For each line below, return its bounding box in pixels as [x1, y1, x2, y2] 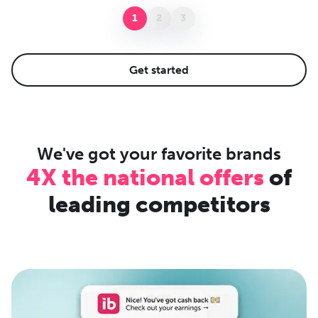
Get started [129, 62, 189, 77]
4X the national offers [26, 163, 264, 191]
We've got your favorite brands [37, 143, 281, 164]
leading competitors [48, 190, 270, 218]
